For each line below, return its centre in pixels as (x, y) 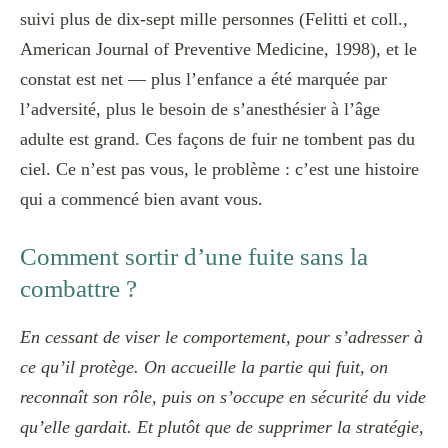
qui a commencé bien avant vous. (141, 198)
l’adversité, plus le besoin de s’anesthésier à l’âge (200, 108)
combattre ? (78, 288)
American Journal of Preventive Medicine (172, 48)
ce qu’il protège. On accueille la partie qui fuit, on (204, 367)
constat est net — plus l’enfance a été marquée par (203, 78)
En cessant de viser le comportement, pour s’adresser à (221, 337)
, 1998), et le (370, 48)
